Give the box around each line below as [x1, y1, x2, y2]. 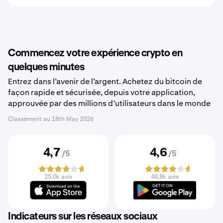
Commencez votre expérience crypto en [8, 48, 182, 58]
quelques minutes [8, 62, 84, 72]
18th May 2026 [52, 115, 94, 123]
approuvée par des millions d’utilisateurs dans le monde [8, 98, 211, 109]
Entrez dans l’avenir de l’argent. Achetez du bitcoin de [8, 76, 202, 87]
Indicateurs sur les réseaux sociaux [8, 212, 158, 222]
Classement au [8, 115, 52, 123]
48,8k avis [151, 173, 179, 181]
